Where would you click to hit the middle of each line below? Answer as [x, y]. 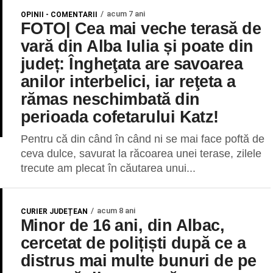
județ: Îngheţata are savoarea [132, 64]
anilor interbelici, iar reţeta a [128, 81]
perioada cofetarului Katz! [120, 117]
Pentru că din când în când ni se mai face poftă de [143, 139]
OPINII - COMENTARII [59, 15]
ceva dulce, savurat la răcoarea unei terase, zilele [141, 154]
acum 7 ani [126, 14]
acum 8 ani [116, 211]
